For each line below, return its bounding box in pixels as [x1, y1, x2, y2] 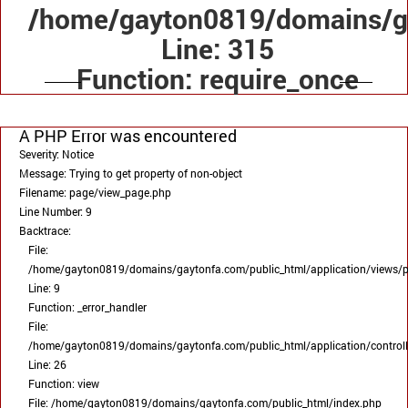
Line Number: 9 [19, 204, 92, 219]
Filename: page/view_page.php [19, 185, 171, 200]
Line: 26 [28, 357, 66, 372]
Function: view [28, 376, 99, 392]
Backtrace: [19, 223, 71, 239]
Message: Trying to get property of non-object [19, 166, 242, 181]
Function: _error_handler [28, 300, 147, 315]
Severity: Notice [19, 147, 94, 162]
